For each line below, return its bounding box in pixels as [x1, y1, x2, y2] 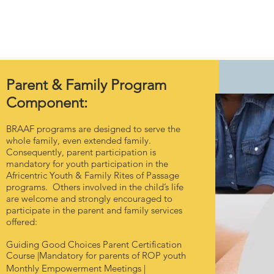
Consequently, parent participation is [6, 146, 156, 158]
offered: [6, 215, 37, 228]
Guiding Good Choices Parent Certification [6, 238, 182, 250]
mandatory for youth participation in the [6, 157, 168, 169]
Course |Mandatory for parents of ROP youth [6, 249, 186, 261]
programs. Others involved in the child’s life [6, 180, 183, 193]
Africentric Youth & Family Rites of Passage [6, 169, 179, 181]
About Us [40, 20, 78, 31]
